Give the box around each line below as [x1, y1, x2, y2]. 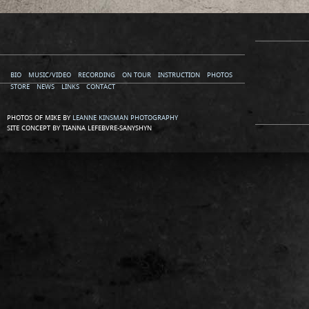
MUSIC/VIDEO [28, 71, 71, 79]
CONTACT [86, 83, 115, 91]
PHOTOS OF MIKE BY [7, 114, 72, 122]
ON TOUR [122, 71, 151, 79]
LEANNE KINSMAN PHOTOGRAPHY [72, 114, 178, 122]
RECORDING [78, 71, 115, 79]
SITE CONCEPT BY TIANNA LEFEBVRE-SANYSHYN [7, 124, 152, 132]
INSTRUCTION [158, 71, 200, 79]
